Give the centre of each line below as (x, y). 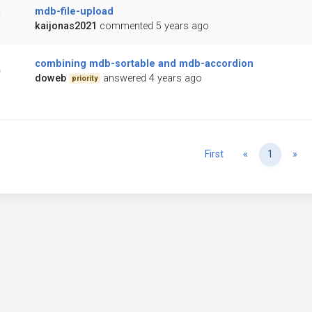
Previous (267, 154)
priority (84, 78)
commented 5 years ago (154, 26)
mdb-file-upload (74, 12)
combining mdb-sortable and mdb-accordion (144, 64)
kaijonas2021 (65, 26)
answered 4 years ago (153, 79)
